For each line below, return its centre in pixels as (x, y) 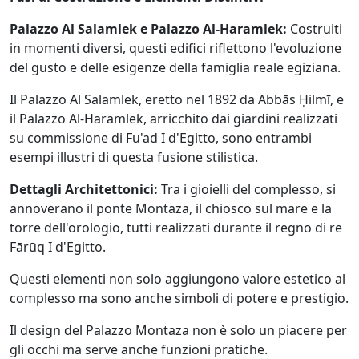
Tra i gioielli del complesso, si (247, 189)
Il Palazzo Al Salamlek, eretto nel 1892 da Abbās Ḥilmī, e (177, 99)
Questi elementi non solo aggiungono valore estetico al (177, 278)
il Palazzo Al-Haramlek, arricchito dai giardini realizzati (173, 118)
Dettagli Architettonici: (84, 189)
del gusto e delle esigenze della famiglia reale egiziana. (175, 67)
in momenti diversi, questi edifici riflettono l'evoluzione (175, 48)
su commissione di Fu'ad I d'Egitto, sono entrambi (161, 137)
